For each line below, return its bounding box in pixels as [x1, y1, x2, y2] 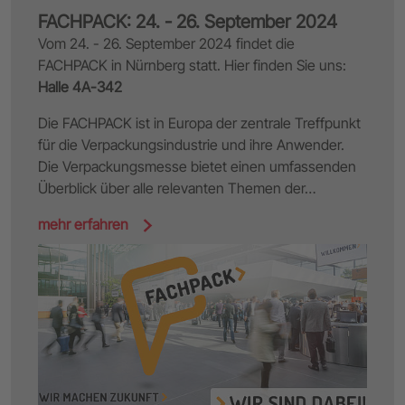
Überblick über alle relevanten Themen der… [38, 178, 316, 197]
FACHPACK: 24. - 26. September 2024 [38, 10, 337, 33]
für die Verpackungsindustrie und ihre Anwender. [38, 135, 344, 154]
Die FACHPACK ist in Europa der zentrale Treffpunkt [38, 113, 361, 132]
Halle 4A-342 [38, 77, 122, 96]
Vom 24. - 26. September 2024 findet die [38, 33, 295, 52]
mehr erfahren [38, 214, 132, 233]
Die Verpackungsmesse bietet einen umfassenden [38, 156, 356, 175]
